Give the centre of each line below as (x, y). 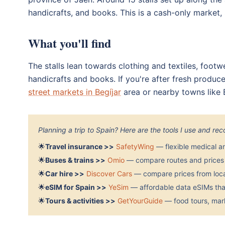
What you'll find (70, 43)
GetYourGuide (140, 200)
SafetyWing (135, 146)
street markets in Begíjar (75, 92)
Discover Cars (109, 173)
